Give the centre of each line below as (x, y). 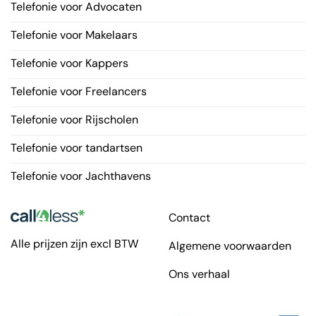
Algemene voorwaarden (230, 246)
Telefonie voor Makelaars (74, 35)
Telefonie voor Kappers (69, 63)
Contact (189, 218)
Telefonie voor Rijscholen (74, 119)
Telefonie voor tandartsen (76, 147)
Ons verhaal (199, 274)
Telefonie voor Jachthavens (80, 176)
